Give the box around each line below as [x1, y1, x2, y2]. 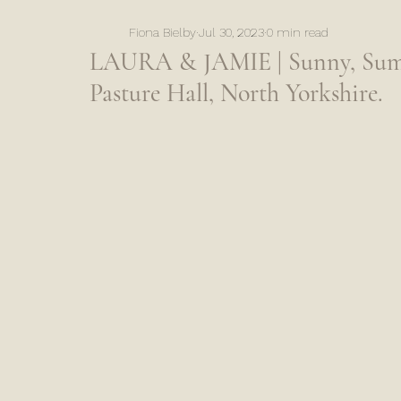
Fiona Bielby [129, 24, 196, 39]
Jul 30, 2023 [199, 24, 264, 39]
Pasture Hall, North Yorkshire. [90, 78, 383, 108]
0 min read [267, 24, 328, 39]
